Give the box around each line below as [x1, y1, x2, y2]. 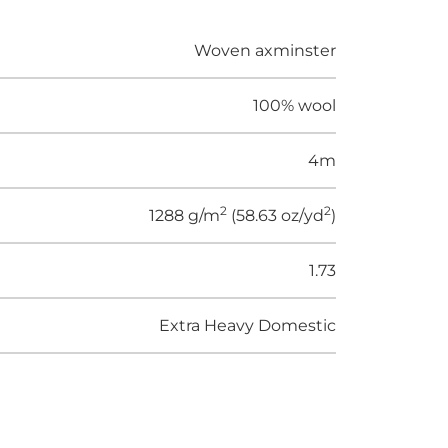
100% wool [253, 95, 336, 115]
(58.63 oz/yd [227, 205, 324, 225]
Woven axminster [194, 40, 336, 60]
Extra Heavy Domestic [159, 315, 336, 335]
